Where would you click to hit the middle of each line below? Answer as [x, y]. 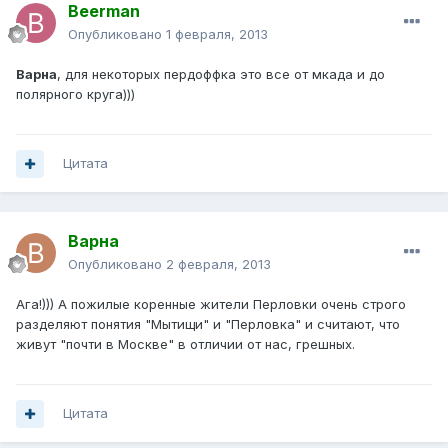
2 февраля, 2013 [218, 264]
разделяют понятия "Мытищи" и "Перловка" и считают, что [208, 324]
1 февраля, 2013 [217, 34]
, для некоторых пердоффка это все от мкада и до [221, 74]
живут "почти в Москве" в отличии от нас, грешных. [185, 344]
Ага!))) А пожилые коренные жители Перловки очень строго [211, 304]
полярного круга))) [75, 94]
